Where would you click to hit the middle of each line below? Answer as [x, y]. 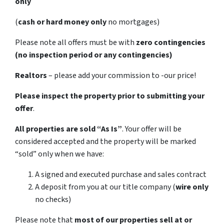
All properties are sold [55, 129]
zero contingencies [171, 42]
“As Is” [109, 129]
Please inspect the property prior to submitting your [110, 96]
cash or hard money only [62, 22]
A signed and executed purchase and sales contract [121, 174]
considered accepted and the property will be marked [105, 141]
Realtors [31, 75]
